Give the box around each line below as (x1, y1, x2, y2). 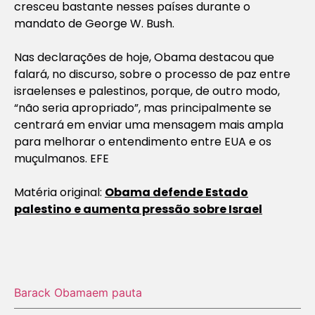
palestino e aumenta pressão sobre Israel (14, 200, 262, 217)
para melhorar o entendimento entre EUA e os (14, 133, 271, 150)
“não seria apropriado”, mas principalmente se (14, 99, 271, 116)
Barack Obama (14, 285, 92, 300)
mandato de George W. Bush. (14, 15, 174, 32)
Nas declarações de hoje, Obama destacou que (14, 49, 274, 65)
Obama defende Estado (105, 184, 248, 200)
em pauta (92, 285, 142, 300)
